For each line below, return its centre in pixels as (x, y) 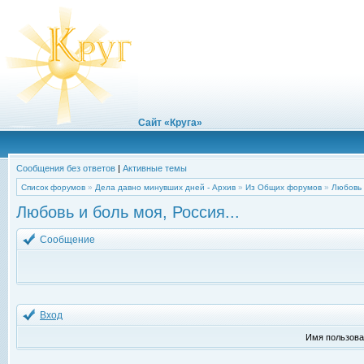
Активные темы (155, 168)
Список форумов (53, 187)
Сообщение (69, 240)
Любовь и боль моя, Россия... (128, 212)
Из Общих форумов (284, 187)
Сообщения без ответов (66, 168)
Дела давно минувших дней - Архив (165, 187)
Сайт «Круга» (170, 123)
